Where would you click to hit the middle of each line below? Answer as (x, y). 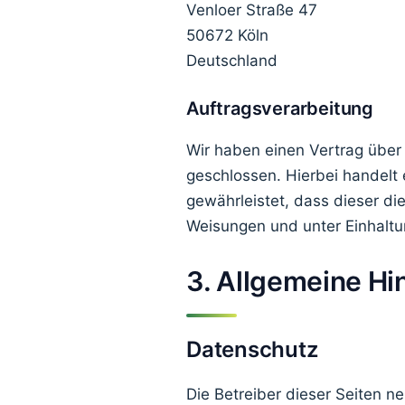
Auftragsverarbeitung (280, 109)
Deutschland (232, 61)
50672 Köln (227, 36)
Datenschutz (252, 349)
